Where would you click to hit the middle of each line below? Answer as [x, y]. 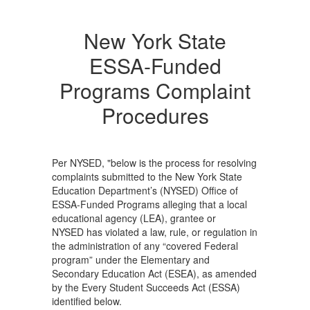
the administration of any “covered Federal [145, 246]
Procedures [155, 115]
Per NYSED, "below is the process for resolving [154, 163]
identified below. [87, 301]
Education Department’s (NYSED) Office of [145, 190]
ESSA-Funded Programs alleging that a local [149, 204]
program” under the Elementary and [131, 259]
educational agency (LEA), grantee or [134, 218]
